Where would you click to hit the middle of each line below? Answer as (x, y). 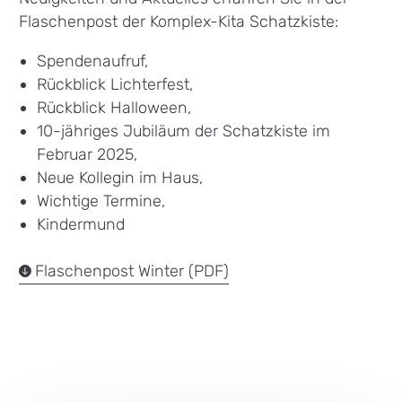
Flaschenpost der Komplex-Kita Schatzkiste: (181, 22)
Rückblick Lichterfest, (115, 84)
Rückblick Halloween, (114, 108)
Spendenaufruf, (93, 61)
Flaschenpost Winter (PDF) (131, 271)
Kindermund (83, 224)
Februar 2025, (90, 154)
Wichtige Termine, (101, 201)
